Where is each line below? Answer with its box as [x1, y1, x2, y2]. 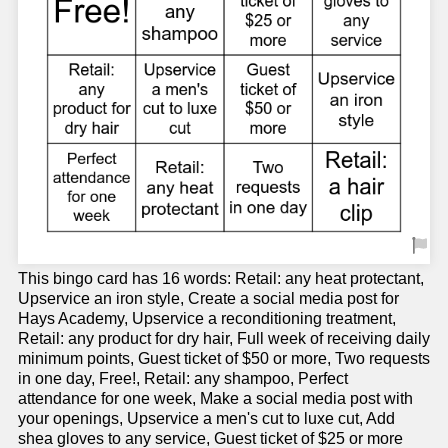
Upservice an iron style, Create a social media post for [18, 290, 399, 307]
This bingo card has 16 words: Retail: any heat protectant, [18, 270, 424, 287]
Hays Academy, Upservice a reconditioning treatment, [18, 310, 396, 327]
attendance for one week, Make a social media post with [18, 390, 413, 407]
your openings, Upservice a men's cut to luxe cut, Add [18, 410, 395, 427]
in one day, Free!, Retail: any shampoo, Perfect [18, 370, 348, 387]
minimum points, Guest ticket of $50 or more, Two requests [18, 350, 430, 367]
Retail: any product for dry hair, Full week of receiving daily [18, 330, 430, 347]
